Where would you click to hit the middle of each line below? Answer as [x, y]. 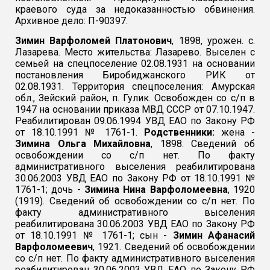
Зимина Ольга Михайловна [83, 143]
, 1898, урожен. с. [213, 40]
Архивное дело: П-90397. [72, 21]
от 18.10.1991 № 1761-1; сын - [94, 235]
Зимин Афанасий [214, 235]
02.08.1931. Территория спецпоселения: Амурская [135, 86]
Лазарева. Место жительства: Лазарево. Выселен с [135, 52]
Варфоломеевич [54, 246]
